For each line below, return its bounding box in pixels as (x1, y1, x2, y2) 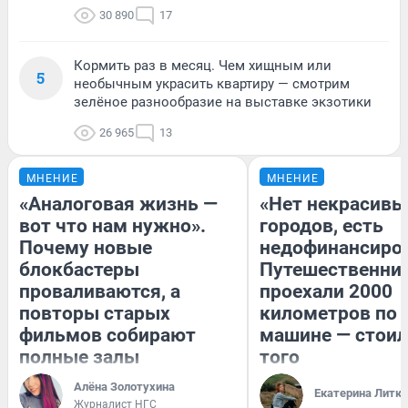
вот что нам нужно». (19, 215, 206, 238)
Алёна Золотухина (74, 380, 175, 394)
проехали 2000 (260, 280, 393, 303)
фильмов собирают (19, 324, 196, 347)
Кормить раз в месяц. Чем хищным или (74, 57, 331, 75)
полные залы (19, 346, 139, 369)
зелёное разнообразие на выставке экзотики (74, 94, 372, 111)
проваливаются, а (19, 280, 180, 303)
